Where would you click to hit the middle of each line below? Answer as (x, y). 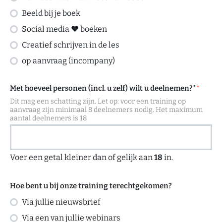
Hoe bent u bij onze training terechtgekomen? (91, 186)
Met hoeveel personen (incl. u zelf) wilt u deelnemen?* (103, 88)
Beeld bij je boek (51, 13)
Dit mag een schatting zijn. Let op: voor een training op (98, 101)
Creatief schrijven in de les (71, 45)
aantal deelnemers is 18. (49, 118)
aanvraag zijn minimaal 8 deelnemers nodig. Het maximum (106, 110)
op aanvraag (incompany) (68, 61)
